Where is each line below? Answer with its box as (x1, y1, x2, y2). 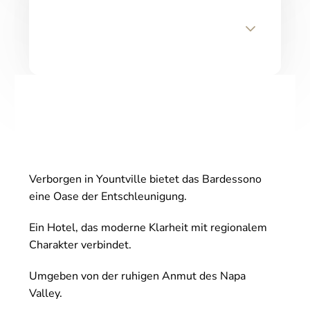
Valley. (29, 286, 62, 302)
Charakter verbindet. (29, 237, 131, 253)
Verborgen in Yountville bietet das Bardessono (29, 172, 262, 188)
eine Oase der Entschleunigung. (29, 189, 187, 205)
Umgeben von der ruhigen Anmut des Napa (29, 268, 246, 284)
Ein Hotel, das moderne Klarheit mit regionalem (29, 220, 267, 236)
